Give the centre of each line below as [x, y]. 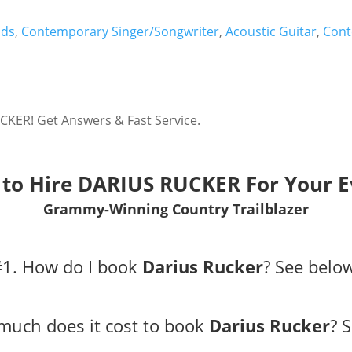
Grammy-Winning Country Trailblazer [176, 209]
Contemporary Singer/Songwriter [121, 31]
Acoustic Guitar [271, 31]
